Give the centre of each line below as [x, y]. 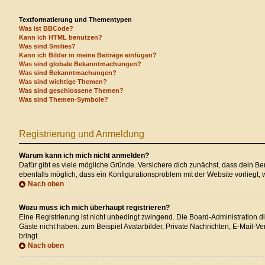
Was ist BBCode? [46, 29]
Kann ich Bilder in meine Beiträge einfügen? [88, 55]
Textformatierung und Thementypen [75, 20]
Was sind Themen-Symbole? [64, 100]
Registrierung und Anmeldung [82, 134]
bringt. [29, 236]
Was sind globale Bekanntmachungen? [80, 64]
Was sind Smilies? [47, 46]
